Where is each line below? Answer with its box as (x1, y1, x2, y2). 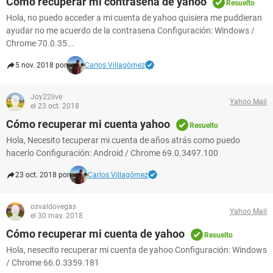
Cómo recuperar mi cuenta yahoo (6, 118, 170, 130)
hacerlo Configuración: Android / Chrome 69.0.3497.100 (6, 148, 218, 158)
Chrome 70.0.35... (6, 38, 74, 48)
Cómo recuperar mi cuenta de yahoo (6, 227, 185, 240)
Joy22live (30, 93, 62, 101)
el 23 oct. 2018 (30, 102, 79, 110)
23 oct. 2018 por (15, 171, 69, 179)
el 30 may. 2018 (30, 211, 83, 220)
